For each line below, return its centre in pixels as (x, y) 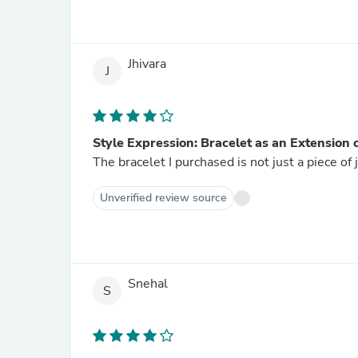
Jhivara (147, 64)
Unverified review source (163, 198)
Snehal (148, 284)
